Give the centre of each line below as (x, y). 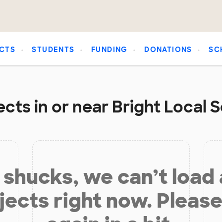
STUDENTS (53, 50)
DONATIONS (168, 50)
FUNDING (110, 50)
